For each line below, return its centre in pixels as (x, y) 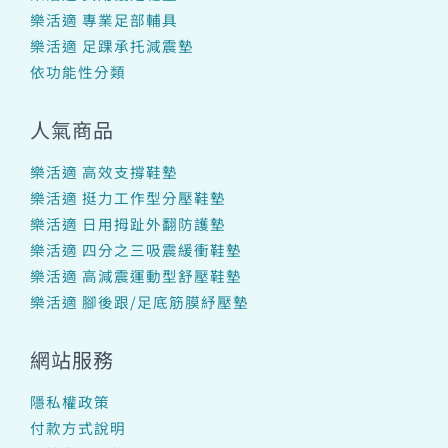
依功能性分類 (78, 72)
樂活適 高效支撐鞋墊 (104, 172)
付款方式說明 (78, 428)
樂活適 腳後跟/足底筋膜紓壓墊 (139, 302)
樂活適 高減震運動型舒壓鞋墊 (136, 276)
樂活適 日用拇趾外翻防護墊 (128, 224)
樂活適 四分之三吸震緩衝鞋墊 (136, 250)
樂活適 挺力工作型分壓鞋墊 (128, 198)
